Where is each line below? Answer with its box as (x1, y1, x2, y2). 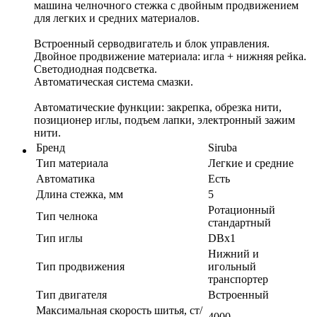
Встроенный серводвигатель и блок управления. (34, 37, 270, 50)
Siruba (208, 141, 237, 154)
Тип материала (36, 156, 108, 169)
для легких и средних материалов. (34, 11, 200, 24)
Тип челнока (36, 209, 98, 222)
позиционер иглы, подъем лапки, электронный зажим (34, 113, 295, 126)
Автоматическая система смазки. (34, 75, 193, 88)
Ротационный (208, 203, 275, 216)
